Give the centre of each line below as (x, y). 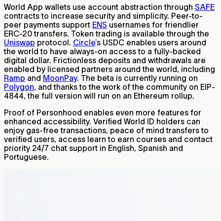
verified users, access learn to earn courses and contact (108, 139)
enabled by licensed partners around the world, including (110, 69)
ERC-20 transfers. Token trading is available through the (107, 34)
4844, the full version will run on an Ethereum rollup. (99, 96)
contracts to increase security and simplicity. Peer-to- (103, 16)
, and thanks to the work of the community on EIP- (125, 87)
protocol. (54, 43)
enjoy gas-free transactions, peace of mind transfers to (106, 130)
